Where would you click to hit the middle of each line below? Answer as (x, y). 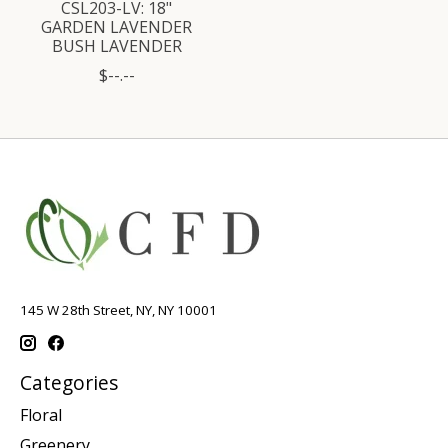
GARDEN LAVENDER (117, 26)
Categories (69, 383)
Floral (41, 414)
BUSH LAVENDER (116, 45)
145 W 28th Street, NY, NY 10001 (118, 309)
